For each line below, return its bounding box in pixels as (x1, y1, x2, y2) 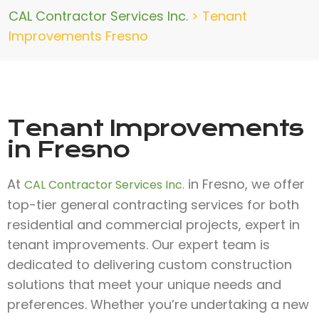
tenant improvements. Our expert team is (7, 236, 270, 253)
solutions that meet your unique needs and (7, 276, 281, 293)
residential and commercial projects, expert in (7, 216, 300, 234)
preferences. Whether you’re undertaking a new (7, 296, 309, 313)
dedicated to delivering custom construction (7, 256, 292, 273)
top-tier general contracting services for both (7, 196, 299, 214)
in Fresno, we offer (184, 175, 305, 193)
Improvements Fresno (9, 27, 148, 45)
